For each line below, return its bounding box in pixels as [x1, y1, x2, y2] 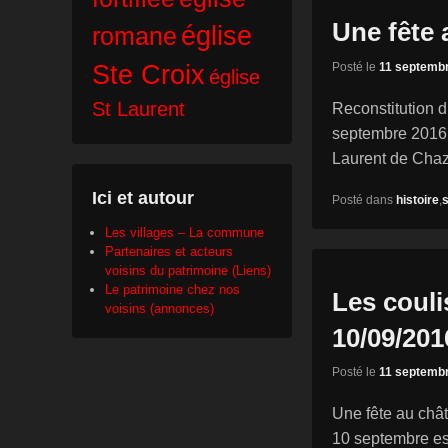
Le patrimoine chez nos [105, 282, 240, 298]
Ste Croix [92, 60, 205, 91]
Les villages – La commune [105, 225, 264, 241]
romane [92, 22, 177, 51]
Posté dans [332, 192, 393, 207]
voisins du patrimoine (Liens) [105, 263, 271, 279]
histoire [396, 192, 439, 207]
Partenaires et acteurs [105, 244, 233, 260]
